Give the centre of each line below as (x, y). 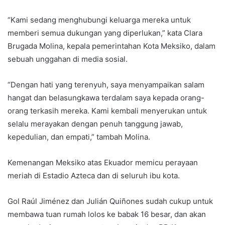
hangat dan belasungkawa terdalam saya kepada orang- (106, 97)
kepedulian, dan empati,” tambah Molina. (79, 137)
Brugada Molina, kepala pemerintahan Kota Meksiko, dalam (111, 46)
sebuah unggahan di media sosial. (68, 59)
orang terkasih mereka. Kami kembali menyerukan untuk (107, 110)
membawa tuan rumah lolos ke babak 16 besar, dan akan (107, 214)
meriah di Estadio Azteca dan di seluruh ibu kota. (94, 175)
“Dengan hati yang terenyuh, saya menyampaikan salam (106, 84)
